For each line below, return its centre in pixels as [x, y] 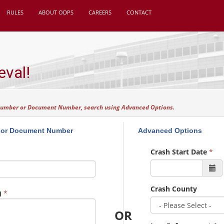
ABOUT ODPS [56, 12]
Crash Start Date [179, 152]
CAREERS [100, 12]
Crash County [174, 189]
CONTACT [139, 12]
